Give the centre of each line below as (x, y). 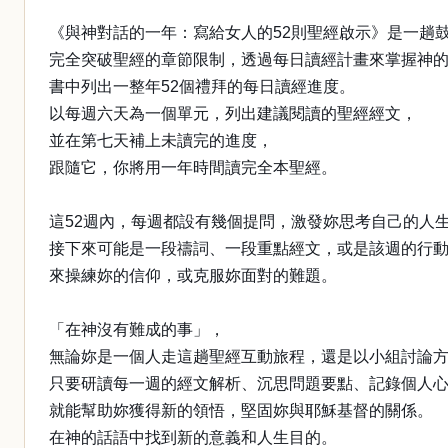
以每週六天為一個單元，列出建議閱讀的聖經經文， (233, 113)
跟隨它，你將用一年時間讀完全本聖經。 (193, 167)
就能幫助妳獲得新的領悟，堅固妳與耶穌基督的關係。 (241, 410)
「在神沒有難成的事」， (137, 329)
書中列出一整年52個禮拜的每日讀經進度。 (202, 86)
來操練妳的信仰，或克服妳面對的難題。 (193, 275)
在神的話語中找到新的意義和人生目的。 (193, 437)
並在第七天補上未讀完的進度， (161, 140)
